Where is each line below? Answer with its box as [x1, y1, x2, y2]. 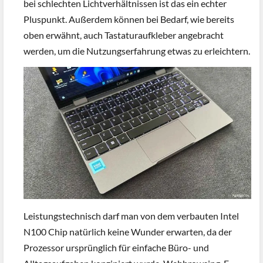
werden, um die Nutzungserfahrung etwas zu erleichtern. [23, 45, 250, 56]
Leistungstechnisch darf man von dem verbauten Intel [23, 210, 239, 221]
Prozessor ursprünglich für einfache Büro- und [23, 241, 209, 253]
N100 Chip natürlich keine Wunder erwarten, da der [23, 225, 232, 237]
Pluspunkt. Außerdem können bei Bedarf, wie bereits [23, 13, 234, 25]
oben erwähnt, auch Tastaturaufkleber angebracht [23, 29, 224, 41]
